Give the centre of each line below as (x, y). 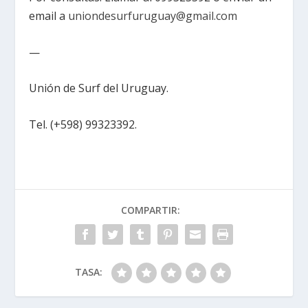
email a (49, 16)
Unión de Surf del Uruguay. (99, 88)
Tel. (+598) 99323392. (83, 124)
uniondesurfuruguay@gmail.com (153, 16)
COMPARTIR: (151, 210)
